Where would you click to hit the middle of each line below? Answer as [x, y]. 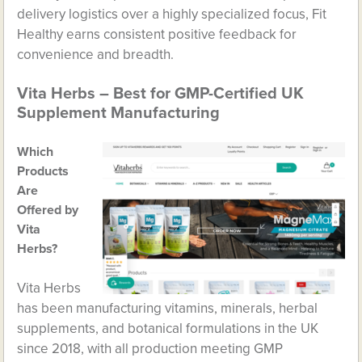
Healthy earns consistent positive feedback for [157, 34]
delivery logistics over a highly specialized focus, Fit [172, 14]
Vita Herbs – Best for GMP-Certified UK [161, 94]
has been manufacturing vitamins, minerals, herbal [168, 308]
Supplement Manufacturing [119, 113]
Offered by [48, 210]
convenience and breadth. [96, 55]
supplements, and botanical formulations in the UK [168, 328]
